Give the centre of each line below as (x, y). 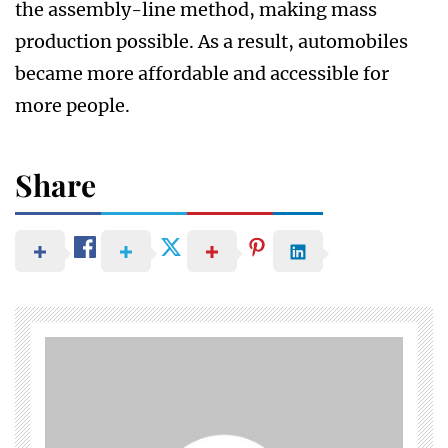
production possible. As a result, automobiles (211, 42)
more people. (72, 106)
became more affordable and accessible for (202, 74)
